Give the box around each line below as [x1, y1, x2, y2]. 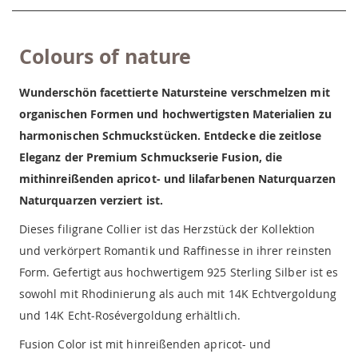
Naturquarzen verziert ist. [19, 192, 163, 208]
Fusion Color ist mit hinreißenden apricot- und [19, 336, 272, 352]
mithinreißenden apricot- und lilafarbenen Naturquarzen [19, 170, 336, 186]
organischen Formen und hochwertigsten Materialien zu [19, 105, 332, 121]
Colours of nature [19, 42, 191, 70]
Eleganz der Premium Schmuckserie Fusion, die [19, 149, 283, 165]
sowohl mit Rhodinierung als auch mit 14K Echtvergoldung [19, 285, 336, 301]
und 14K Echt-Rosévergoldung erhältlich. [19, 307, 241, 323]
